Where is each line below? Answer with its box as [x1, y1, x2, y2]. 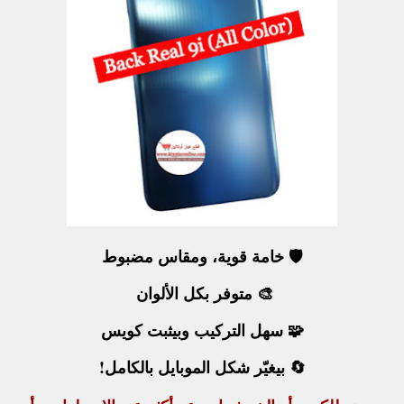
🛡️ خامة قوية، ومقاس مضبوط [102, 244, 302, 269]
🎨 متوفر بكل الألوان [131, 281, 273, 306]
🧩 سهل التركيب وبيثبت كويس [100, 318, 304, 343]
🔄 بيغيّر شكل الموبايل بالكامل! [98, 355, 306, 380]
